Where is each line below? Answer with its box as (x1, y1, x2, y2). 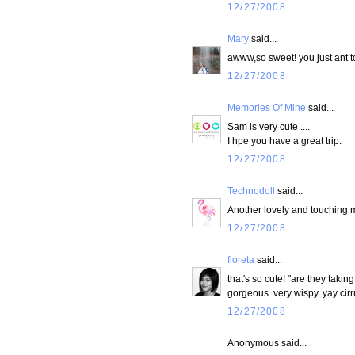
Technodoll (227, 185, 275, 197)
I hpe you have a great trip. (227, 135, 342, 146)
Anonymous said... (227, 338, 307, 349)
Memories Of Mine (227, 102, 306, 113)
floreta (227, 254, 254, 265)
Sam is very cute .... (227, 120, 310, 132)
